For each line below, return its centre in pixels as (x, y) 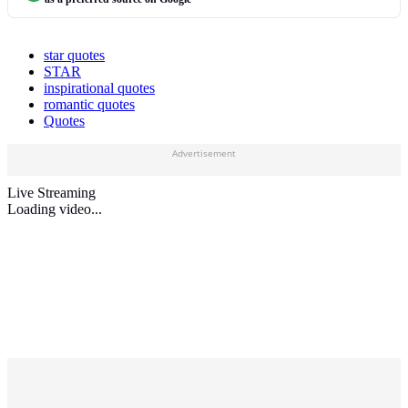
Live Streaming (51, 193)
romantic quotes (89, 105)
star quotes (74, 56)
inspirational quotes (99, 88)
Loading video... (55, 209)
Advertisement (204, 153)
